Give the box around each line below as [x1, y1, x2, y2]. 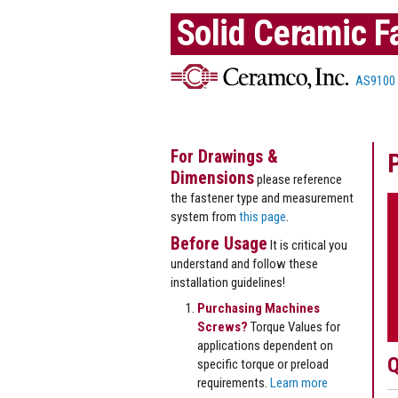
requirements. [197, 374, 270, 391]
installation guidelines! [171, 274, 285, 291]
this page [239, 208, 286, 225]
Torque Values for [248, 318, 340, 335]
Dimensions [171, 167, 254, 188]
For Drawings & [171, 146, 278, 167]
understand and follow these [171, 255, 318, 272]
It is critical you [267, 236, 347, 253]
